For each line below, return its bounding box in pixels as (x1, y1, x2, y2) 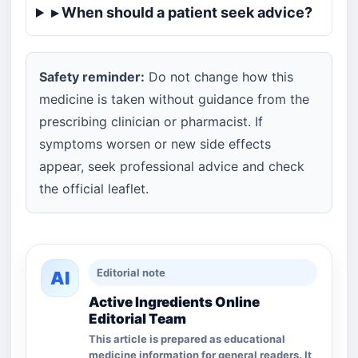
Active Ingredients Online (89, 294, 260, 310)
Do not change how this (145, 69, 293, 85)
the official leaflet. (39, 181, 149, 197)
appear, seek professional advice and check (39, 158, 304, 174)
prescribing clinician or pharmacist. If (39, 113, 263, 129)
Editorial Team (89, 311, 186, 327)
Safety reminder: (39, 69, 145, 85)
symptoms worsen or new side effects (39, 136, 271, 152)
